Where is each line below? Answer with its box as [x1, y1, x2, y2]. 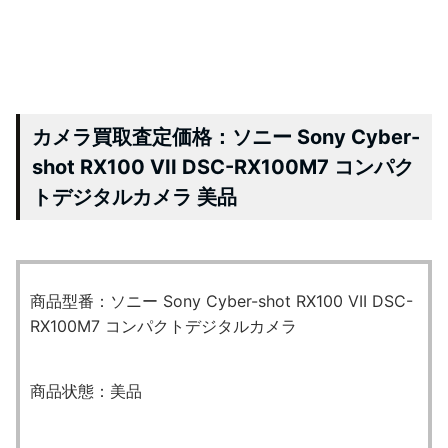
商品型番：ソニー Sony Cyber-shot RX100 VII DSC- [30, 290, 413, 311]
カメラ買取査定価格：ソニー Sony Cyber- [32, 124, 420, 149]
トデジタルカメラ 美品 [32, 184, 237, 209]
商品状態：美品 [30, 380, 142, 401]
